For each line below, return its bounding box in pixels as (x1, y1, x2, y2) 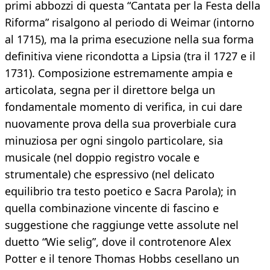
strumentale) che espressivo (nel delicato (5, 167, 215, 182)
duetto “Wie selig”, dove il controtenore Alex (5, 234, 231, 250)
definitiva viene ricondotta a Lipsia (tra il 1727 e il (5, 49, 256, 64)
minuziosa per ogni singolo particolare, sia (5, 133, 223, 148)
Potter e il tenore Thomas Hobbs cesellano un (5, 251, 239, 266)
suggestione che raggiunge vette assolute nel (5, 218, 239, 233)
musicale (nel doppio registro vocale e (5, 150, 199, 165)
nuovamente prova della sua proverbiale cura (5, 116, 236, 131)
